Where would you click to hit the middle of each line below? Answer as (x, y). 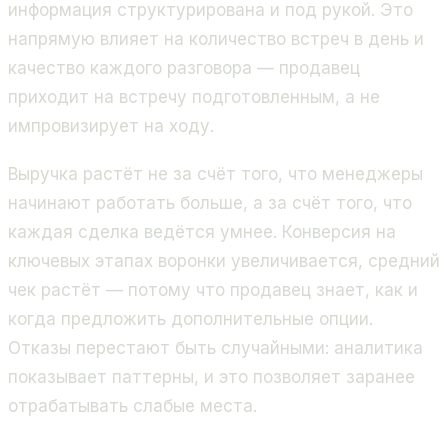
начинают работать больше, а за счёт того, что (210, 203)
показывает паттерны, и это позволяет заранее (211, 377)
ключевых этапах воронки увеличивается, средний (224, 261)
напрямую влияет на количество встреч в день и (216, 38)
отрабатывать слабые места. (132, 406)
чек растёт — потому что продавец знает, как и (213, 290)
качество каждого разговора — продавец (184, 67)
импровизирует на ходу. (111, 125)
